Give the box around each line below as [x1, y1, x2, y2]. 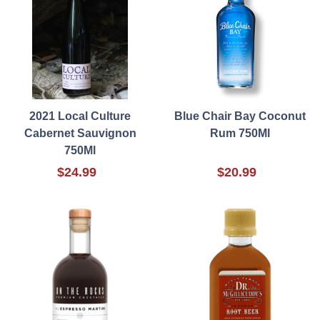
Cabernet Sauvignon [24, 127, 136, 140]
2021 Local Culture [29, 110, 131, 123]
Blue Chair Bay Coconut [174, 110, 306, 123]
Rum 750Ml [210, 127, 270, 140]
